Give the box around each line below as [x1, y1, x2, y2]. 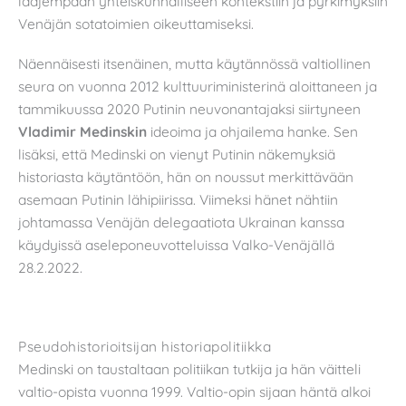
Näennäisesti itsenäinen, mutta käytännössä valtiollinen [18, 53, 371, 72]
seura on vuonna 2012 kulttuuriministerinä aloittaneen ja [18, 76, 377, 95]
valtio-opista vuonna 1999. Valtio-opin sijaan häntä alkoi [18, 382, 371, 401]
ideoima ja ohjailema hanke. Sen [147, 121, 358, 140]
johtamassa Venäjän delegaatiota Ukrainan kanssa [18, 212, 344, 231]
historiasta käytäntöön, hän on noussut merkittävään [18, 167, 353, 186]
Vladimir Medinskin [18, 121, 147, 140]
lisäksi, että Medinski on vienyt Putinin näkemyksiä [18, 144, 335, 163]
